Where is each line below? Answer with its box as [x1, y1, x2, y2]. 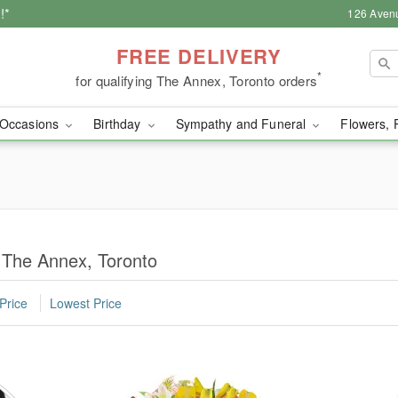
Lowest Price [50, 294, 122, 313]
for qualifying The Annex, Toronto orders [76, 70, 318, 90]
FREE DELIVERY [115, 41, 283, 70]
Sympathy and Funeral [175, 115, 310, 132]
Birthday [93, 115, 145, 132]
